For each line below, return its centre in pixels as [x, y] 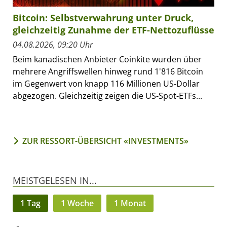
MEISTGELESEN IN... [55, 181]
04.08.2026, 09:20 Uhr [53, 45]
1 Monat [130, 203]
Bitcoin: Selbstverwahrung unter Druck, [103, 18]
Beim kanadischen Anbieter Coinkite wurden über [107, 60]
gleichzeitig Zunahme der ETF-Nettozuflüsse [113, 30]
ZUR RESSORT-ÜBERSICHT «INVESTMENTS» [105, 141]
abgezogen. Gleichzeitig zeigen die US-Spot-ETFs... [107, 96]
